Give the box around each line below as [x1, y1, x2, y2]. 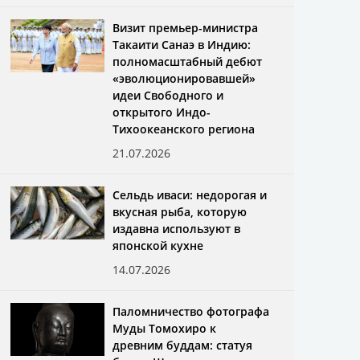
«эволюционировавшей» [112, 71, 256, 86]
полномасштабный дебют [112, 54, 263, 69]
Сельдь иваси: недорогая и [112, 187, 268, 202]
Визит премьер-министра [112, 20, 259, 35]
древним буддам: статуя [112, 337, 253, 353]
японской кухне [112, 238, 204, 253]
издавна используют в [112, 221, 241, 236]
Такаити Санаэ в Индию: [112, 37, 252, 52]
